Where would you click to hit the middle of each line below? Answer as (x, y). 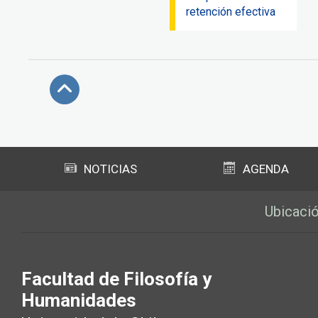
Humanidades (79, 301)
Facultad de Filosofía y (116, 279)
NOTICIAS (110, 169)
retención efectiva (231, 12)
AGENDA (265, 169)
